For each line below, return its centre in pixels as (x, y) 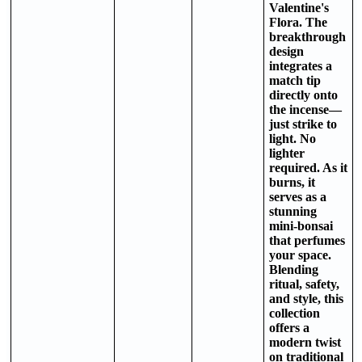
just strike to (303, 124)
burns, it (292, 182)
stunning (293, 211)
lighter (287, 153)
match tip (295, 80)
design (286, 51)
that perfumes (307, 240)
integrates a (301, 65)
